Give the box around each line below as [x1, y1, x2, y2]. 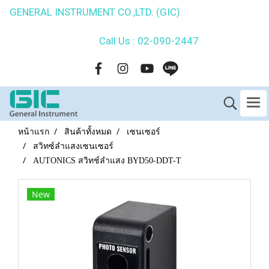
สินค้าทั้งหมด [64, 127, 112, 136]
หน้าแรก [18, 127, 49, 136]
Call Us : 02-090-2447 [70, 35, 199, 47]
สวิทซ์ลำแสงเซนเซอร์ [33, 142, 113, 151]
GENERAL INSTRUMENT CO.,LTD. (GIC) [10, 6, 259, 18]
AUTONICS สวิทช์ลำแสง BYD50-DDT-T [33, 156, 181, 165]
